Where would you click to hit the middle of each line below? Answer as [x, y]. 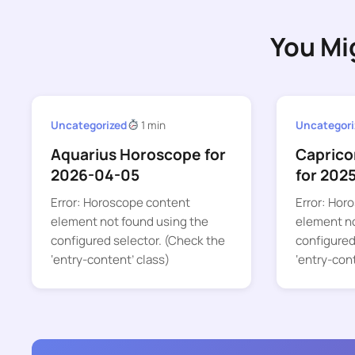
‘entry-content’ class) [110, 260]
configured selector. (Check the [138, 241]
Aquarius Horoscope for [138, 155]
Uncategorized [89, 125]
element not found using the [130, 222]
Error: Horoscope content [120, 203]
